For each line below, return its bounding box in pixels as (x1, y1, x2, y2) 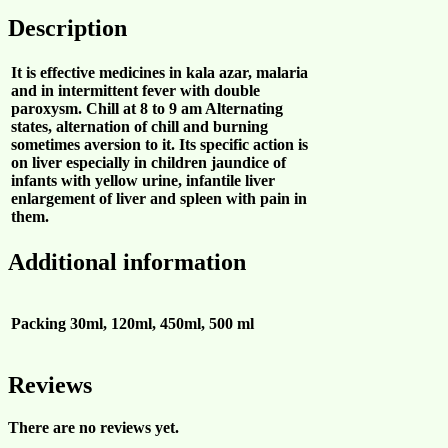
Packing (11, 315, 66, 333)
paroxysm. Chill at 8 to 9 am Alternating (11, 100, 283, 118)
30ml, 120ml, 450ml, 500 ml (70, 315, 254, 333)
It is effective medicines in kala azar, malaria (11, 64, 308, 82)
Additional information (8, 249, 246, 276)
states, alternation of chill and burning (11, 118, 268, 136)
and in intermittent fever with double (11, 82, 260, 100)
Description (8, 14, 127, 41)
